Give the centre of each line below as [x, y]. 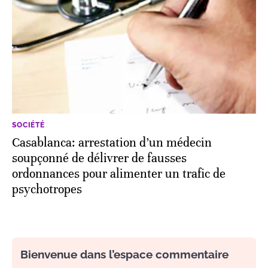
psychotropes [47, 189]
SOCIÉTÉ [28, 125]
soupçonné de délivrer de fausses [99, 158]
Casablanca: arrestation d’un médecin [112, 142]
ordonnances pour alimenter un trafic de [119, 173]
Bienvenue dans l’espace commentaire [124, 254]
